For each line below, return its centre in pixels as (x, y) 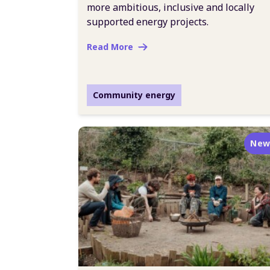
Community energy (134, 95)
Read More (110, 47)
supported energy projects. (148, 22)
